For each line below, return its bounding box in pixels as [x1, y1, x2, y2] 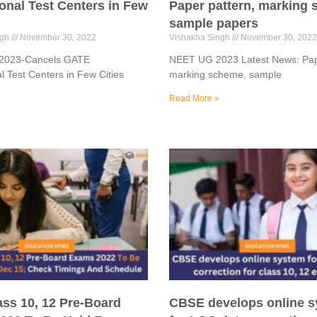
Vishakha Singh [169, 32, 232, 42]
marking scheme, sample [169, 68, 282, 80]
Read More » [169, 93, 219, 103]
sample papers [169, 16, 258, 30]
